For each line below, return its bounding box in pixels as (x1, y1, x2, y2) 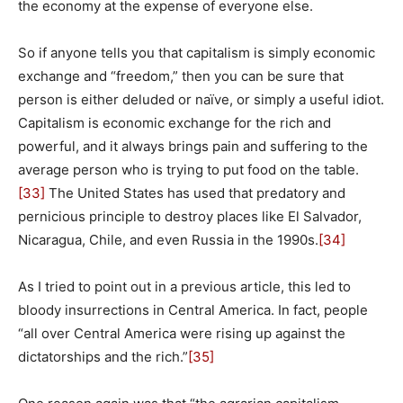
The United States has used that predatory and (45, 184, 345, 201)
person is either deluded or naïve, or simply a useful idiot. (18, 90, 384, 108)
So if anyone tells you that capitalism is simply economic (18, 43, 375, 61)
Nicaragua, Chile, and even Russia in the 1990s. (18, 230, 318, 248)
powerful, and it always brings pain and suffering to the (18, 137, 368, 155)
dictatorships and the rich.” (18, 347, 188, 365)
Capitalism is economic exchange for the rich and (18, 113, 331, 131)
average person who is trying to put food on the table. (18, 160, 359, 178)
